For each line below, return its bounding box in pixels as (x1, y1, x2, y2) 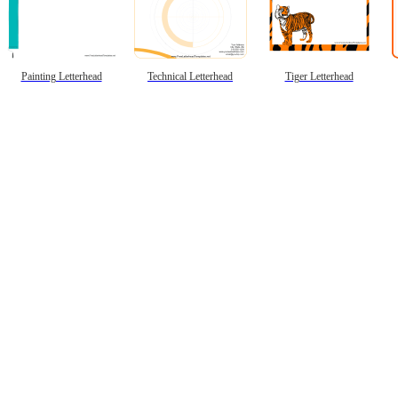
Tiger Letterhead (284, 70, 354, 82)
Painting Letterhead (20, 70, 102, 82)
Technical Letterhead (147, 70, 233, 82)
